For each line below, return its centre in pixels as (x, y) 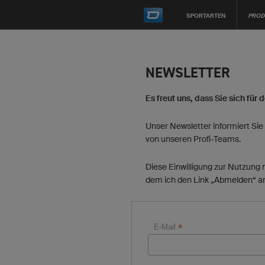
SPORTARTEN (206, 15)
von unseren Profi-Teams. (193, 139)
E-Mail (166, 227)
